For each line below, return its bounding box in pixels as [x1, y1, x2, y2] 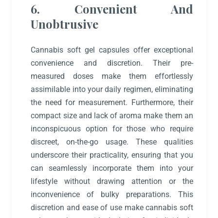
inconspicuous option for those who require [31, 124, 193, 134]
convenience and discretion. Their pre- [31, 58, 193, 68]
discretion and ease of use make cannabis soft [31, 203, 193, 213]
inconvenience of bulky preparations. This [31, 190, 193, 200]
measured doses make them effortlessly [31, 72, 193, 81]
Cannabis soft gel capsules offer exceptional [31, 45, 193, 55]
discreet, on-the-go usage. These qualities [31, 137, 193, 147]
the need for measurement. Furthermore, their [31, 98, 193, 108]
